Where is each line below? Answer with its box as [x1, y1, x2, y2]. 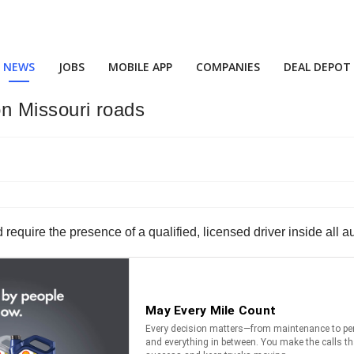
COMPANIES [196, 59, 260, 74]
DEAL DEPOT [284, 59, 351, 74]
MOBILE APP [108, 59, 172, 74]
